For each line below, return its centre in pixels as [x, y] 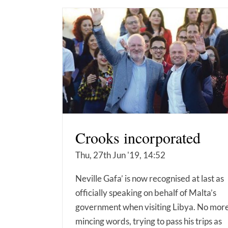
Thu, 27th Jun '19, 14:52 [120, 155]
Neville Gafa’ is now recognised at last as [150, 179]
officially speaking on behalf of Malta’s [146, 193]
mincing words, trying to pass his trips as [149, 221]
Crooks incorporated [138, 138]
